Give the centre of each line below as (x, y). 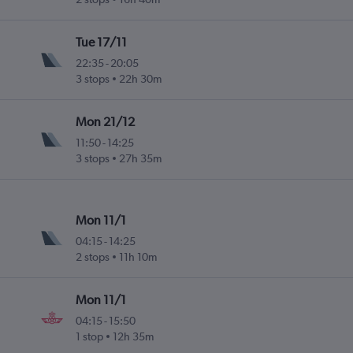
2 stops (93, 257)
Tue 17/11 (102, 43)
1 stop (90, 337)
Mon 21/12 (106, 122)
